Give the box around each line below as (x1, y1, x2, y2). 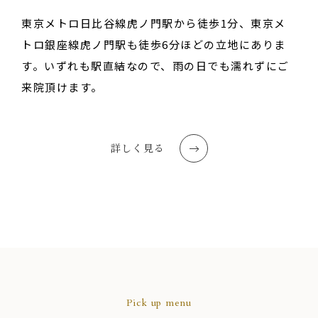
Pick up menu (126, 296, 192, 310)
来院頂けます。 (21, 79, 103, 95)
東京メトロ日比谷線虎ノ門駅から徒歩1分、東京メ (21, 16, 286, 31)
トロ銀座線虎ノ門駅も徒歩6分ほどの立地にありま (21, 37, 286, 53)
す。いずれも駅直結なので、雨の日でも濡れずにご (21, 58, 290, 74)
